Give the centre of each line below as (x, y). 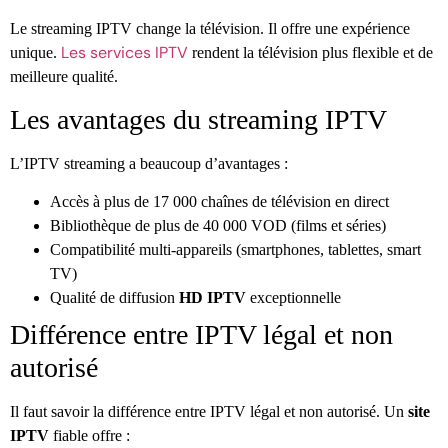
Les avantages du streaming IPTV (198, 120)
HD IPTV (212, 298)
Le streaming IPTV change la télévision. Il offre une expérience (210, 28)
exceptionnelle (295, 298)
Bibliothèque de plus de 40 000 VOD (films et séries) (218, 226)
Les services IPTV (124, 52)
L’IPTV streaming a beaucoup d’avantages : (149, 164)
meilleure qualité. (64, 76)
